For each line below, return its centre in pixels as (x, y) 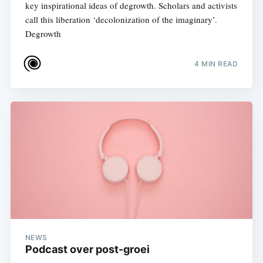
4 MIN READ (216, 64)
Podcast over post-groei (87, 249)
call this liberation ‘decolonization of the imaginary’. (121, 19)
